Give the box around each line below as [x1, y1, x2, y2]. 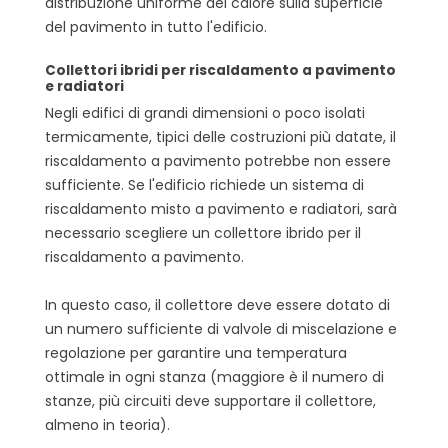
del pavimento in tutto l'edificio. [45, 16, 267, 37]
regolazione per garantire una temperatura [45, 342, 347, 363]
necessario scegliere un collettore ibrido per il [45, 222, 361, 243]
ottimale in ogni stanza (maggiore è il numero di [45, 366, 384, 387]
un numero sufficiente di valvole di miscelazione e [45, 318, 397, 339]
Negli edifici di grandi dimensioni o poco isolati [45, 102, 365, 123]
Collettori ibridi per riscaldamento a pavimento [45, 60, 396, 80]
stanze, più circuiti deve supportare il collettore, [45, 390, 376, 411]
